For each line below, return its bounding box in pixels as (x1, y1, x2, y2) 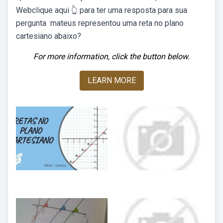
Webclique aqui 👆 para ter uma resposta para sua (16, 5, 187, 15)
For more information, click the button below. (33, 52, 190, 61)
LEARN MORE (87, 76, 136, 85)
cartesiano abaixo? (16, 31, 81, 41)
